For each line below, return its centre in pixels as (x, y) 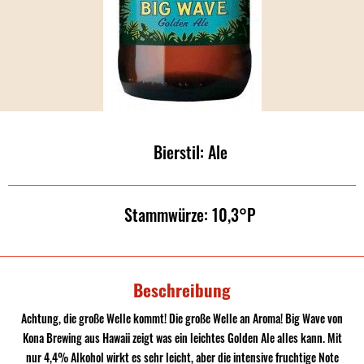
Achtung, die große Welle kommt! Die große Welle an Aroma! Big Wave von (182, 318)
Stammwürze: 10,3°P (190, 214)
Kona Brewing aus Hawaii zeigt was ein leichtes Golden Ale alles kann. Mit (182, 338)
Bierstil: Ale (190, 152)
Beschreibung (182, 290)
